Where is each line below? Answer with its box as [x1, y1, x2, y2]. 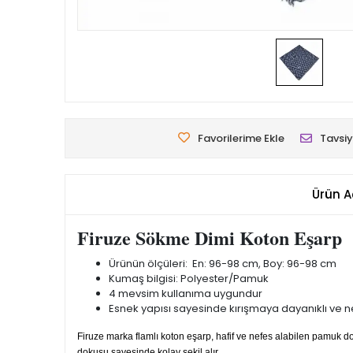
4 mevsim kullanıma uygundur [109, 286, 262, 301]
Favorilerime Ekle [198, 131, 284, 146]
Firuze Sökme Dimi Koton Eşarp [77, 224, 348, 251]
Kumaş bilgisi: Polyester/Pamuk [109, 271, 269, 286]
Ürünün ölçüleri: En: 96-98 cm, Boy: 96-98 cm [109, 256, 336, 271]
